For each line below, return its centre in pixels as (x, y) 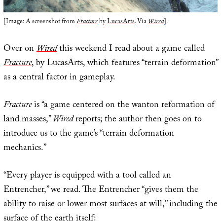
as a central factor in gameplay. (59, 78)
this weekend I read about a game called (130, 50)
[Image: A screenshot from (40, 22)
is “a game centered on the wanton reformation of (123, 106)
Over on (20, 50)
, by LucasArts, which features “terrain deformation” (124, 64)
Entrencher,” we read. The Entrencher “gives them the (101, 191)
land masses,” (28, 120)
